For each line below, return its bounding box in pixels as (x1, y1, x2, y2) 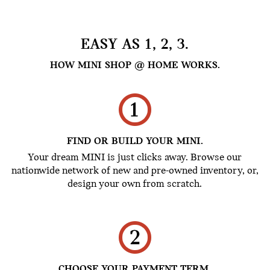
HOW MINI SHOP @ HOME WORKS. (49, 60, 220, 71)
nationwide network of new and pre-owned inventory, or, (11, 165, 259, 177)
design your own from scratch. (67, 178, 202, 190)
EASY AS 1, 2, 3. (81, 37, 189, 53)
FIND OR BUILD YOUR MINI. (66, 136, 203, 147)
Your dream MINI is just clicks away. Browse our (28, 152, 242, 163)
